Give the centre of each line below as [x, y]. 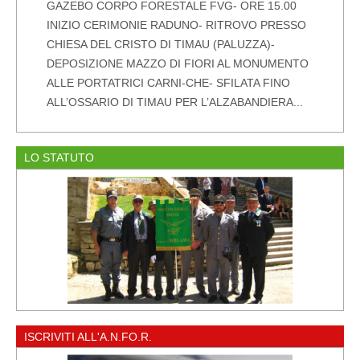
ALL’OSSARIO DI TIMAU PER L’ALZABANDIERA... [175, 102]
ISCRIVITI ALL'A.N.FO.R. [88, 336]
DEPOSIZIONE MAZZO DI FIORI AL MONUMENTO [178, 63]
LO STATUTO [59, 157]
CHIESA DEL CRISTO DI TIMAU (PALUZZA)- [161, 44]
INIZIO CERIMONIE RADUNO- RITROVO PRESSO [177, 25]
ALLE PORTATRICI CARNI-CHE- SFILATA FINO [169, 82]
